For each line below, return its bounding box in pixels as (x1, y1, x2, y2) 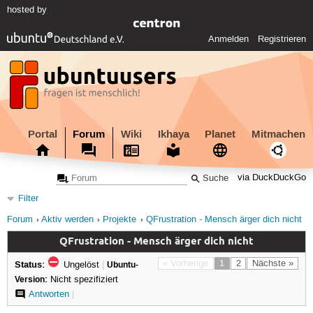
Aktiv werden (41, 214, 94, 225)
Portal (27, 126, 57, 141)
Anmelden (208, 34, 249, 45)
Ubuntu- (106, 259, 138, 270)
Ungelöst (60, 259, 102, 270)
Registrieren (258, 34, 307, 45)
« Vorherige (163, 257, 209, 269)
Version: (14, 273, 48, 285)
